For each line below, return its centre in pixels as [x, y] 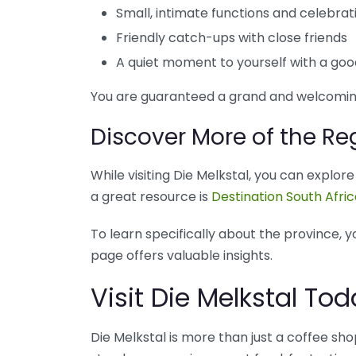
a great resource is [151, 196]
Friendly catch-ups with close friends [232, 37]
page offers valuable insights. [182, 255]
